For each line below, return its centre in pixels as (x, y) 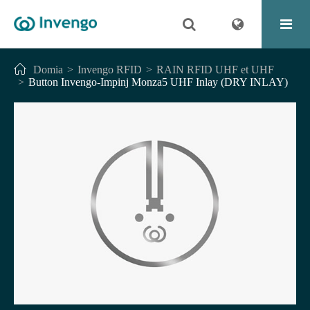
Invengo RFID (110, 70)
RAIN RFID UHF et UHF (215, 70)
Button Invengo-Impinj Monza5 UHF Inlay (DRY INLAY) (158, 82)
